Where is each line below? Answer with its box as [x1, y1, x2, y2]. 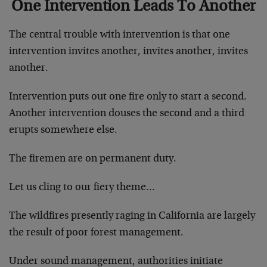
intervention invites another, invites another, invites [9, 46, 248, 57]
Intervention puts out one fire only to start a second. [9, 91, 247, 103]
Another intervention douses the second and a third [9, 108, 244, 119]
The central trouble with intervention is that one [9, 29, 230, 41]
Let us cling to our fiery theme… [9, 182, 155, 193]
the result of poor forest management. [9, 227, 184, 238]
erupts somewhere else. [9, 125, 117, 136]
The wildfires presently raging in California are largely [9, 210, 255, 222]
